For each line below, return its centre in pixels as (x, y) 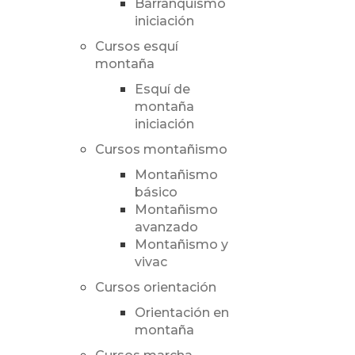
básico (156, 193)
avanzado (166, 227)
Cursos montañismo (161, 150)
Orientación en (181, 313)
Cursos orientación (155, 288)
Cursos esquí (136, 47)
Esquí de (162, 90)
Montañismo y (181, 245)
